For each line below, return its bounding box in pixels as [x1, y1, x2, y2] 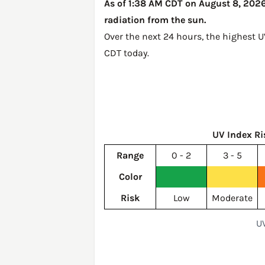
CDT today [104, 47, 147, 59]
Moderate [212, 192, 253, 203]
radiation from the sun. [104, 14, 206, 25]
